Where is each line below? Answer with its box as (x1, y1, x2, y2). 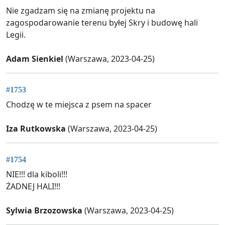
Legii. (6, 29, 26, 40)
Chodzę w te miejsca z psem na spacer (6, 99, 152, 110)
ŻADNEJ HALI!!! (6, 181, 60, 192)
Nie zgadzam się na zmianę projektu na (6, 5, 155, 16)
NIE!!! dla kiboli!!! (6, 169, 67, 180)
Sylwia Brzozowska (6, 205, 82, 216)
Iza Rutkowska (6, 123, 66, 135)
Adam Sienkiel (6, 53, 63, 64)
